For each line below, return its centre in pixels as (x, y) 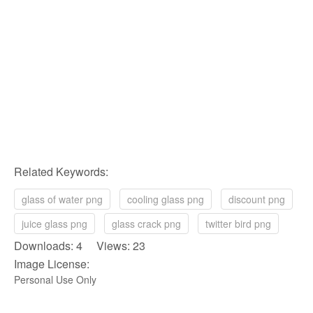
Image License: (52, 263)
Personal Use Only (55, 279)
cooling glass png (166, 199)
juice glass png (54, 223)
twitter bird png (238, 223)
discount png (257, 199)
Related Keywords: (61, 171)
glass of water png (62, 199)
